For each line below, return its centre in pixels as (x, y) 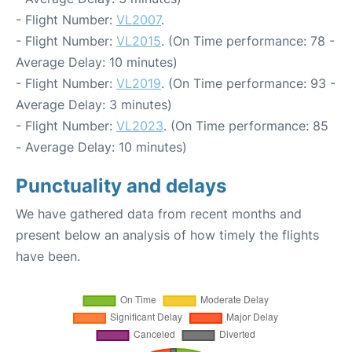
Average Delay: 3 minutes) (94, 105)
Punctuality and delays (121, 186)
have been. (48, 257)
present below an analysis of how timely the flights (167, 235)
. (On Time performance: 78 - (248, 41)
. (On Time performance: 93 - (248, 84)
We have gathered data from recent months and (159, 214)
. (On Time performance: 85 (246, 126)
